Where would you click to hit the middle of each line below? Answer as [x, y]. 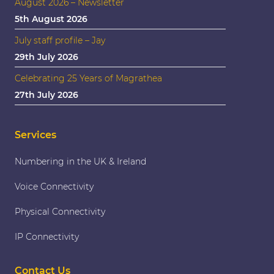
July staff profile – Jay [60, 40]
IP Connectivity [47, 236]
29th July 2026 [46, 57]
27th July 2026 [46, 94]
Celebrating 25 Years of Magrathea [88, 78]
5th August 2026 [51, 19]
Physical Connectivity [60, 211]
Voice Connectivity [54, 186]
